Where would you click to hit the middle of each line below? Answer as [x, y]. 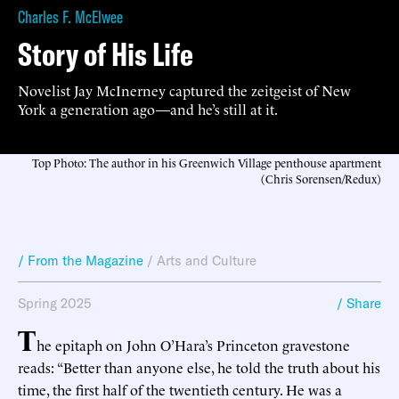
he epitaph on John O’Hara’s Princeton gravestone [193, 344]
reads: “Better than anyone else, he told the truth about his [199, 366]
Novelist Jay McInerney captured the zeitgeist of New [184, 90]
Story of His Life [106, 53]
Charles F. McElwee [70, 16]
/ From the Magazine [81, 260]
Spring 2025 [54, 303]
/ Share [359, 303]
